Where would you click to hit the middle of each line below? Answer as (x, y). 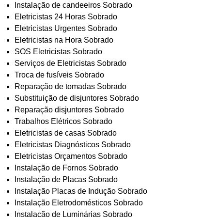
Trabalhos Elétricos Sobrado (63, 122)
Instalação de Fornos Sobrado (66, 168)
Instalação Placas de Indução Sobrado (81, 191)
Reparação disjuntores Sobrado (69, 110)
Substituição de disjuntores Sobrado (77, 98)
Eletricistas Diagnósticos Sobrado (73, 145)
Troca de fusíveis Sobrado (59, 75)
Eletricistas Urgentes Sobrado (66, 29)
